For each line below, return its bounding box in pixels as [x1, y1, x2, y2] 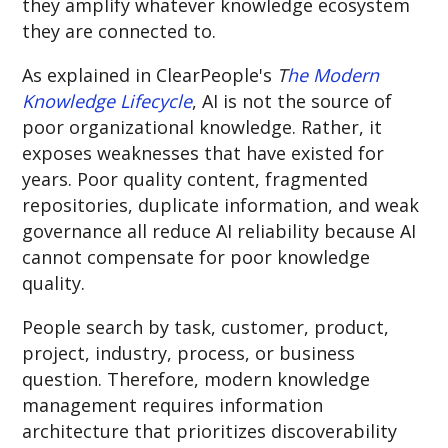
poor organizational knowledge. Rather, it [22, 114, 383, 139]
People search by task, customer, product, [22, 314, 390, 339]
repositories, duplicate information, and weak [22, 192, 420, 217]
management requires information [22, 392, 324, 417]
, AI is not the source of [192, 88, 393, 113]
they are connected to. [22, 18, 217, 43]
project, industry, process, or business [22, 340, 356, 365]
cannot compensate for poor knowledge [22, 244, 371, 269]
